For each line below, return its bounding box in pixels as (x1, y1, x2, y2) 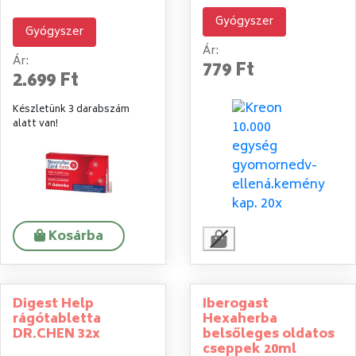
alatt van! (13, 115, 58, 133)
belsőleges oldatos (203, 323, 335, 346)
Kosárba (48, 226, 103, 249)
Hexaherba (203, 308, 277, 331)
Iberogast (203, 293, 269, 316)
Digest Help (13, 293, 94, 316)
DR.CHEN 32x (13, 323, 100, 346)
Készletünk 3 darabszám (13, 101, 130, 118)
